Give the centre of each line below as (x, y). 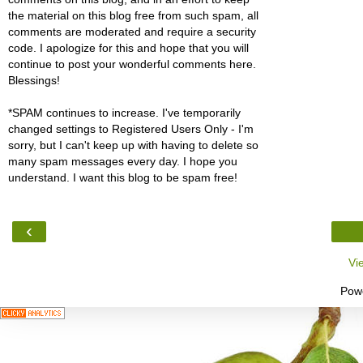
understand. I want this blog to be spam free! (123, 178)
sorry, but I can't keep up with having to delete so (133, 145)
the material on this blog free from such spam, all (133, 16)
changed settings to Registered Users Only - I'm (131, 129)
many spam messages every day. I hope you (123, 162)
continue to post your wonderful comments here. (132, 64)
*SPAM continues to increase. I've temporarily (124, 113)
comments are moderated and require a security (132, 32)
